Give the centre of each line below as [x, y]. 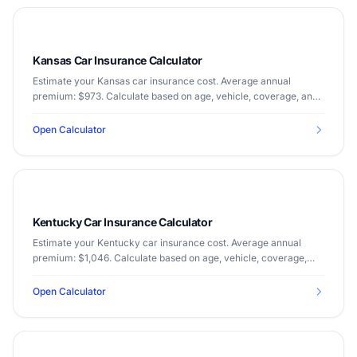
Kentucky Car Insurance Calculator [123, 222]
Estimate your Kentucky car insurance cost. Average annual [167, 243]
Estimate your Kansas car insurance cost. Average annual [162, 81]
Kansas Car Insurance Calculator [118, 60]
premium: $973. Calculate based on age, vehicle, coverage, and [175, 96]
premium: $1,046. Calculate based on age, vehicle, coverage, [170, 258]
